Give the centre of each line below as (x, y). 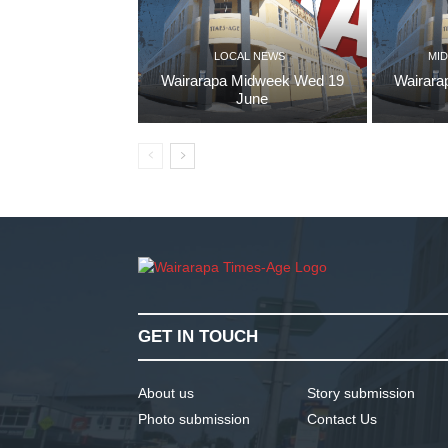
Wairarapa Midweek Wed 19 (252, 80)
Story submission (361, 392)
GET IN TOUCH (198, 336)
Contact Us (342, 418)
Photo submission (194, 418)
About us (166, 392)
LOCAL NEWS (250, 55)
